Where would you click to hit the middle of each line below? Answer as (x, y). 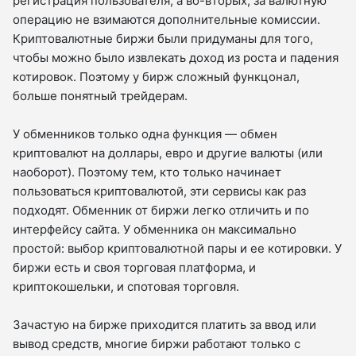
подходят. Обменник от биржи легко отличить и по (161, 210)
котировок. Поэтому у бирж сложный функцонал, (156, 76)
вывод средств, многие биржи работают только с (157, 343)
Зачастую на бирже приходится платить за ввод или (164, 324)
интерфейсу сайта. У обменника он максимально (155, 229)
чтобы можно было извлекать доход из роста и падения (176, 57)
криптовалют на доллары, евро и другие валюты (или (168, 153)
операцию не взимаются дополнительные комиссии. (166, 19)
